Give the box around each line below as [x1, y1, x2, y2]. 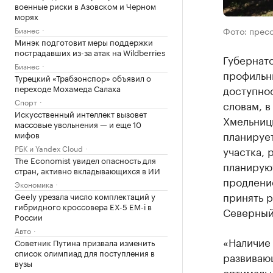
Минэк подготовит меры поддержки [15, 35, 153, 48]
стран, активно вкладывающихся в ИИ [15, 164, 160, 176]
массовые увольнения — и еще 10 [15, 118, 141, 130]
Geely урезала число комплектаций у [15, 190, 155, 202]
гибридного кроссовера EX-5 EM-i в [15, 200, 152, 212]
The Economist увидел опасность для [15, 154, 156, 166]
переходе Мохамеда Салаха [15, 82, 121, 94]
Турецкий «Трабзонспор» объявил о [15, 71, 151, 83]
